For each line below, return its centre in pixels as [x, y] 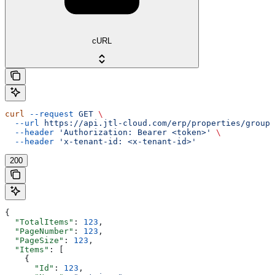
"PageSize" [34, 240]
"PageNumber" [39, 231]
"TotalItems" [39, 222]
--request [49, 114]
